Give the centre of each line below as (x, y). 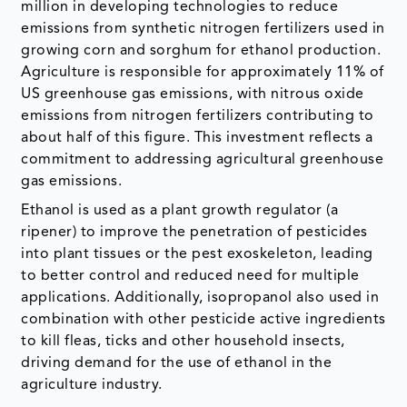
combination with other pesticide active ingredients (203, 319)
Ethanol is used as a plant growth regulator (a (180, 210)
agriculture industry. (92, 385)
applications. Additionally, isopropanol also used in (200, 298)
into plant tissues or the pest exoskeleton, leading (197, 254)
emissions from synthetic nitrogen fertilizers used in (203, 29)
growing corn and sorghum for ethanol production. (201, 50)
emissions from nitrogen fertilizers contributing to (198, 116)
